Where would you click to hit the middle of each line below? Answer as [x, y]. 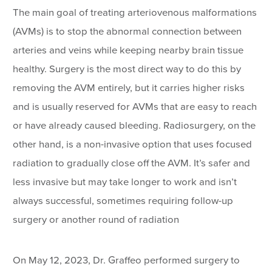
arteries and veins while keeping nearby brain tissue [128, 51]
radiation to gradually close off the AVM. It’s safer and [132, 164]
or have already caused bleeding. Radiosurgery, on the [134, 126]
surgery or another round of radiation [96, 220]
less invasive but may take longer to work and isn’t [125, 182]
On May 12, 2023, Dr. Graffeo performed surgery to [127, 261]
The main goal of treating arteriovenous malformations [135, 13]
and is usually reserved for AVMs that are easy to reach [135, 107]
